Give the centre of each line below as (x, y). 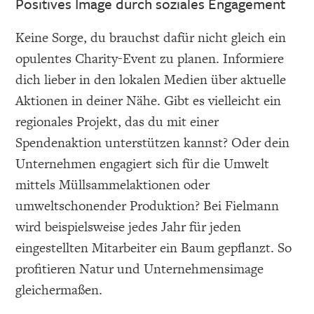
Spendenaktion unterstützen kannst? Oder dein (153, 143)
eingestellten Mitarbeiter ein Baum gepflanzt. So (154, 248)
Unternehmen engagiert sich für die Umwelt (143, 164)
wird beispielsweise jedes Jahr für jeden (129, 227)
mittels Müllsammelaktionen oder (113, 185)
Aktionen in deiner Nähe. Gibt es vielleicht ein (149, 101)
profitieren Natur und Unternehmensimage (140, 269)
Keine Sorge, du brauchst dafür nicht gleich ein (151, 38)
